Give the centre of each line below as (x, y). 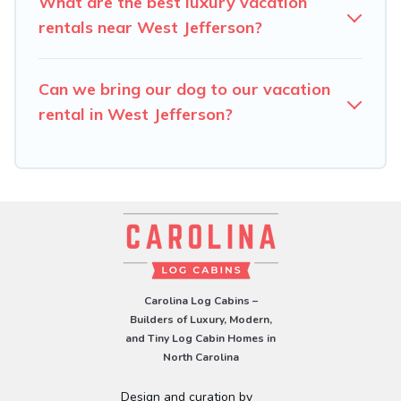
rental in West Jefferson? (136, 115)
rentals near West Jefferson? (150, 28)
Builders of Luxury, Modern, (200, 320)
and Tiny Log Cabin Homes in (200, 339)
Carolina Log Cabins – (200, 301)
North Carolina (200, 358)
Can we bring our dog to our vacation (184, 90)
